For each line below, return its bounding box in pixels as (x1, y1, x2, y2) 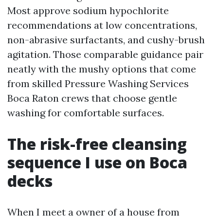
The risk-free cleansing (7, 133, 187, 154)
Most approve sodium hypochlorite (7, 4, 169, 17)
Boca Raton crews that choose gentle (7, 92, 177, 104)
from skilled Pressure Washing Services (7, 77, 189, 90)
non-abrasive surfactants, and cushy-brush (7, 34, 205, 46)
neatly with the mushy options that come (7, 63, 196, 75)
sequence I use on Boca (7, 152, 187, 173)
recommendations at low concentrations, (7, 19, 197, 31)
